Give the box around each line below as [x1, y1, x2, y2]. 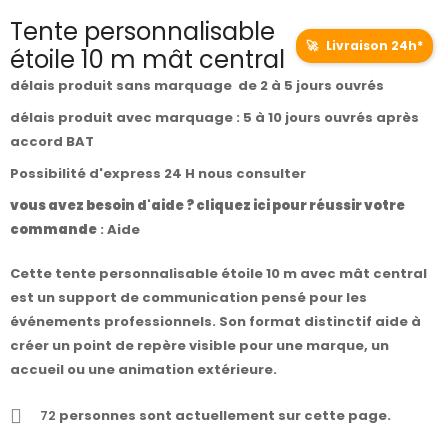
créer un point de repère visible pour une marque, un [10, 336, 389, 356]
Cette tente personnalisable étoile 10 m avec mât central [10, 264, 427, 284]
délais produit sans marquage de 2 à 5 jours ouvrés [10, 76, 384, 95]
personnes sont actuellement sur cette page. [56, 406, 391, 426]
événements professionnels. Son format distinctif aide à [10, 312, 421, 332]
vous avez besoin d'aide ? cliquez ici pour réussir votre [10, 196, 405, 216]
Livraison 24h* [323, 37, 423, 54]
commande [10, 220, 97, 240]
